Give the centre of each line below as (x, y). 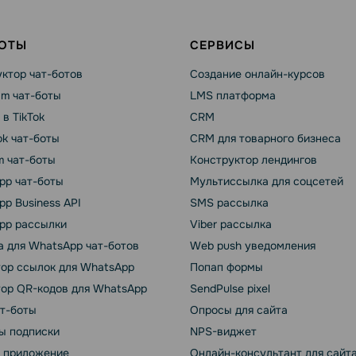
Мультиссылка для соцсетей (267, 181)
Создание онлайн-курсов (257, 74)
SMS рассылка (229, 203)
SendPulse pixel (230, 288)
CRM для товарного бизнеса (265, 138)
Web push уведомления (253, 246)
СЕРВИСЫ (222, 45)
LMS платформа (233, 95)
